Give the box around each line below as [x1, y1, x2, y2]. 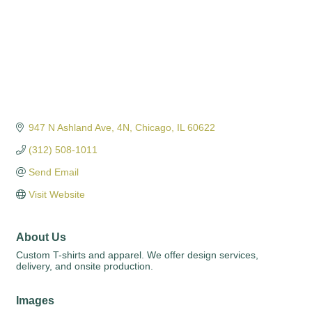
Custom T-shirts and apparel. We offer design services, [16, 249, 258, 261]
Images [16, 294, 54, 307]
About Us [16, 231, 66, 244]
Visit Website [28, 189, 85, 201]
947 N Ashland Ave [28, 122, 111, 134]
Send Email [28, 166, 79, 178]
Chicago [134, 122, 171, 134]
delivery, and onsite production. [16, 260, 153, 272]
